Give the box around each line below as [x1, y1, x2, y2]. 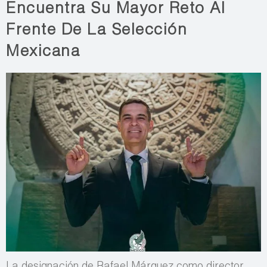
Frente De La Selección [6, 23, 187, 39]
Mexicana [6, 45, 80, 61]
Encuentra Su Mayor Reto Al [6, 2, 225, 18]
